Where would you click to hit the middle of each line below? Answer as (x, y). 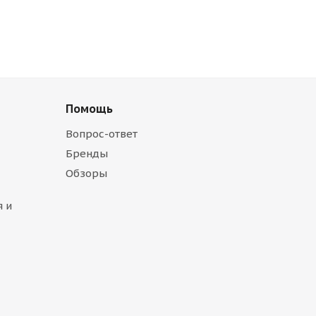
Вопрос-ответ (102, 134)
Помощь (89, 109)
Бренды (87, 153)
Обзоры (86, 173)
